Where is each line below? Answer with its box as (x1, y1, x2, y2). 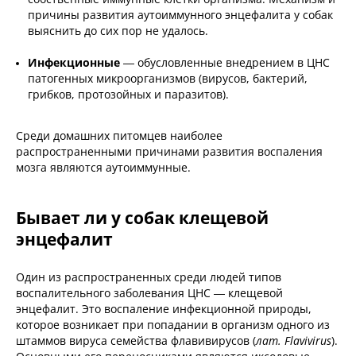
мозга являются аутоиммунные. (16, 160, 191, 176)
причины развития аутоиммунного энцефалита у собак (28, 7, 333, 23)
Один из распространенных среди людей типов (16, 269, 281, 285)
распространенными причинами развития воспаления (16, 144, 323, 160)
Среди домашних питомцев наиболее (16, 128, 222, 144)
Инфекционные (28, 55, 123, 71)
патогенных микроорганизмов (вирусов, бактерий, (28, 71, 308, 87)
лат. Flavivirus (256, 333, 331, 349)
